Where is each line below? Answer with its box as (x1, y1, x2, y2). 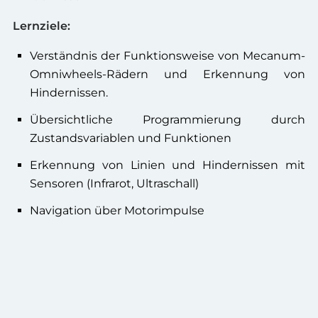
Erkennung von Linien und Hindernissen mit (30, 158, 305, 172)
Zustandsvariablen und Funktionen (30, 131, 231, 146)
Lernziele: (13, 19, 70, 33)
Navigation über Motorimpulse (30, 204, 204, 218)
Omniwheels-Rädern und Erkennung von (30, 67, 305, 82)
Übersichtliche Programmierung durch (30, 113, 305, 127)
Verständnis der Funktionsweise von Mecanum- (30, 49, 305, 63)
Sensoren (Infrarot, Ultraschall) (30, 177, 199, 191)
